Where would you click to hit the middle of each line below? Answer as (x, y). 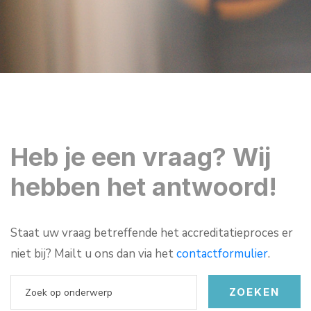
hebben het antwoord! (144, 187)
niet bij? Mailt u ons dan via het (93, 254)
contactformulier (222, 254)
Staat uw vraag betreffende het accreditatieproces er (152, 233)
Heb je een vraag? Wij (141, 157)
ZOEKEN (254, 292)
